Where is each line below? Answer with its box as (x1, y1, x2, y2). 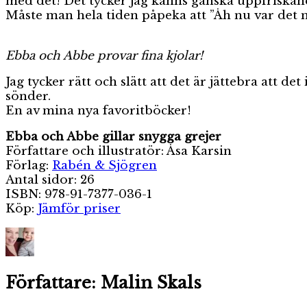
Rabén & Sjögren (52, 158, 157, 173)
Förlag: (5, 158, 52, 173)
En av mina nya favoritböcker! (5, 103, 191, 118)
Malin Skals (96, 272, 201, 293)
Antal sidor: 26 (5, 172, 95, 187)
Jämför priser (38, 201, 121, 216)
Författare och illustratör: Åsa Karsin (5, 143, 232, 158)
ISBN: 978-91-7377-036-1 (5, 186, 152, 201)
